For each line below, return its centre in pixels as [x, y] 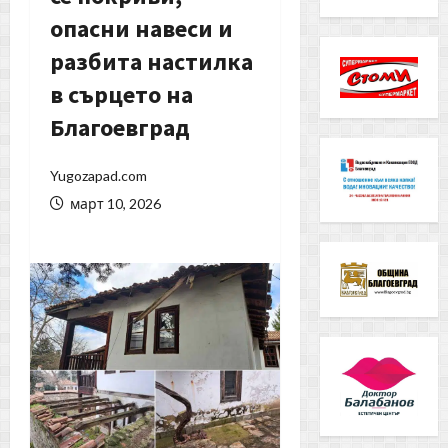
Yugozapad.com [98, 176]
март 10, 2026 [114, 204]
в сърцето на [121, 95]
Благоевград [120, 128]
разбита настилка [151, 62]
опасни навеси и [141, 29]
